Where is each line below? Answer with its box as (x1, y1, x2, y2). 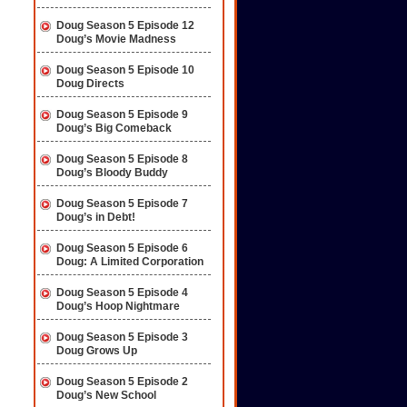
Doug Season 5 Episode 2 (56, 375, 188, 388)
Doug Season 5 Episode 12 (56, 19, 194, 32)
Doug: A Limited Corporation (56, 255, 203, 269)
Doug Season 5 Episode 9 (56, 108, 188, 121)
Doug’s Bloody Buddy (56, 166, 168, 180)
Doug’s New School (56, 389, 156, 402)
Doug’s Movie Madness (56, 33, 176, 46)
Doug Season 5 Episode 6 (56, 242, 188, 254)
